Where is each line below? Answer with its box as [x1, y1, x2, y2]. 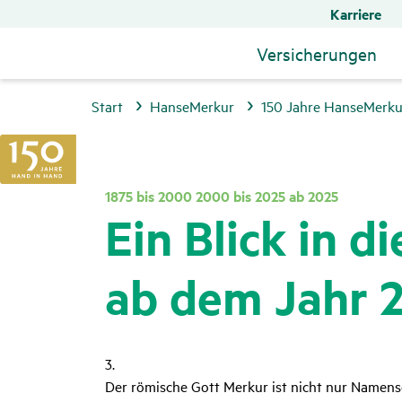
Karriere [330, 4, 381, 24]
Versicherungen [257, 42, 377, 65]
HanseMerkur [150, 95, 234, 116]
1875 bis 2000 [105, 185, 192, 206]
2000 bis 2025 [196, 185, 285, 206]
